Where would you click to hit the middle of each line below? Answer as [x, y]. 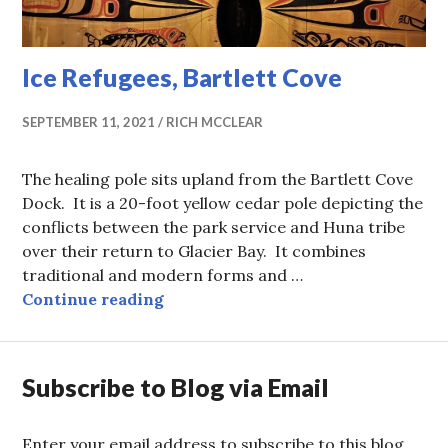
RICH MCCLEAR [215, 121]
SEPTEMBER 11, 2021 [89, 121]
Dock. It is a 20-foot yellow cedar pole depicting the [223, 202]
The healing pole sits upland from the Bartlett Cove [218, 178]
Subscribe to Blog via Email [176, 386]
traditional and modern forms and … [163, 274]
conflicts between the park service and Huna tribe [214, 226]
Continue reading [93, 298]
